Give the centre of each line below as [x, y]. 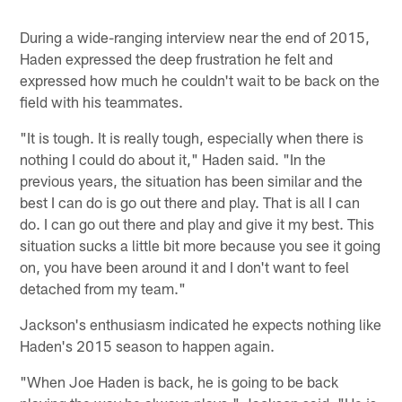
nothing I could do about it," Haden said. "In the [173, 158]
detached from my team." [103, 288]
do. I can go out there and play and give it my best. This [197, 223]
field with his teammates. [102, 101]
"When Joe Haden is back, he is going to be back [179, 381]
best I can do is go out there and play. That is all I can [190, 201]
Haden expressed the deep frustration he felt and [177, 58]
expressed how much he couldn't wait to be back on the [200, 79]
